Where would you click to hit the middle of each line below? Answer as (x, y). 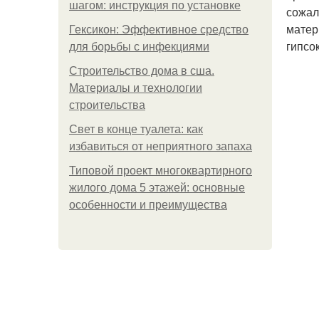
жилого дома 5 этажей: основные (157, 188)
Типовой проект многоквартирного (161, 171)
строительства (107, 105)
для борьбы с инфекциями (139, 47)
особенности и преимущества (148, 205)
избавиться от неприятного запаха (161, 146)
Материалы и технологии (136, 88)
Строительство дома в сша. (142, 71)
